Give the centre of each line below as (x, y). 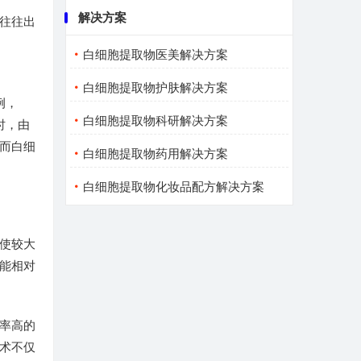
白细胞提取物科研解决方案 (155, 121)
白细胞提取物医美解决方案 (155, 55)
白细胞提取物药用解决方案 (155, 154)
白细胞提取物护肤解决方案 (155, 88)
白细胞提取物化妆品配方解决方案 (173, 187)
